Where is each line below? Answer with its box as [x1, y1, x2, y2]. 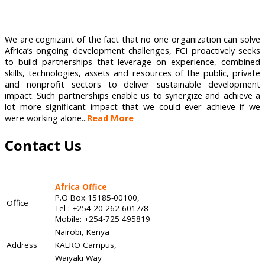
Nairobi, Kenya [55, 226, 109, 237]
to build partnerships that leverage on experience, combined [5, 56, 260, 67]
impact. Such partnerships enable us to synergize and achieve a [5, 89, 260, 101]
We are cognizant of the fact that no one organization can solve [5, 33, 260, 45]
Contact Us [5, 135, 82, 155]
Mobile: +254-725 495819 [55, 213, 150, 224]
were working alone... [5, 112, 87, 124]
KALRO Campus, [55, 239, 117, 250]
